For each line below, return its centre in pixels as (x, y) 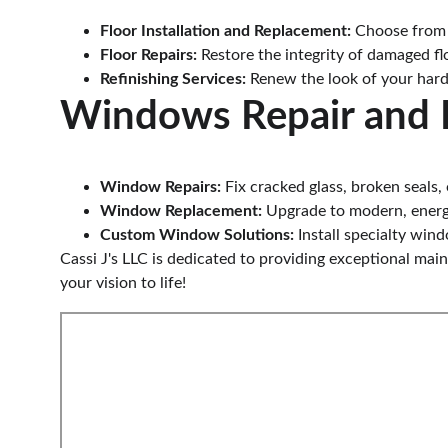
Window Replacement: (181, 211)
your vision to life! (123, 283)
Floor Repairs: (148, 55)
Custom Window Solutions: (197, 235)
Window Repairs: (160, 187)
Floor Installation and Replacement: (225, 31)
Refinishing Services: (173, 79)
